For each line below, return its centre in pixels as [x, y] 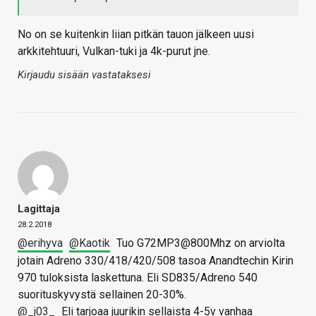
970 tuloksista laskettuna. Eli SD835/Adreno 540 [138, 277]
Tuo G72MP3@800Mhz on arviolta [199, 243]
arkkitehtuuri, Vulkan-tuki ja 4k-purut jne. [114, 51]
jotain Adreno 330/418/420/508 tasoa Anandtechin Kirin [156, 260]
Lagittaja [39, 208]
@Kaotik [90, 243]
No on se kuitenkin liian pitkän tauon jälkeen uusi [136, 34]
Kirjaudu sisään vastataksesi [84, 74]
